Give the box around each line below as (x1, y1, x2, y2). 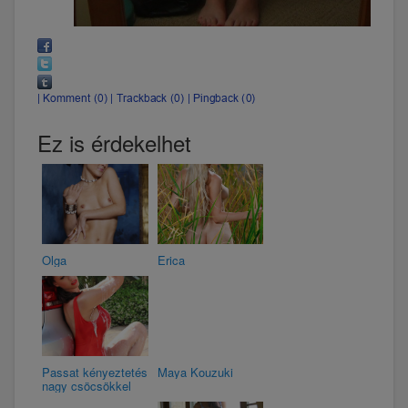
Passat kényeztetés (42, 362, 148, 381)
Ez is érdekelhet (37, 126, 191, 158)
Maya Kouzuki (157, 362, 233, 381)
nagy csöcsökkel (42, 376, 131, 394)
